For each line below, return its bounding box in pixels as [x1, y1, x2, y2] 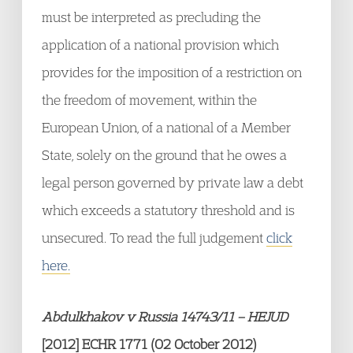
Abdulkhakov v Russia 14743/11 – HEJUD [42, 308, 288, 325]
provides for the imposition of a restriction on [42, 64, 302, 80]
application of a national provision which [42, 36, 279, 53]
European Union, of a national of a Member [42, 119, 291, 136]
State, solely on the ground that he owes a [42, 147, 287, 163]
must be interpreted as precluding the [42, 9, 261, 25]
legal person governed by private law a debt [42, 174, 303, 191]
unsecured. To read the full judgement [42, 229, 266, 246]
